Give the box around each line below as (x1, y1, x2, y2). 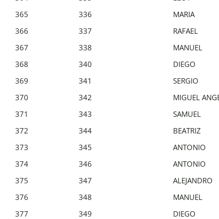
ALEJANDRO (173, 175, 213, 185)
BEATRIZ (173, 125, 201, 135)
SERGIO (173, 75, 198, 86)
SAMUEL (173, 109, 201, 119)
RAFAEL (173, 25, 198, 36)
